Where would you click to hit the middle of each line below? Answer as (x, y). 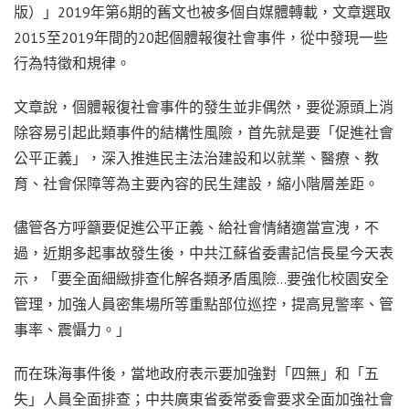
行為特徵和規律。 (72, 63)
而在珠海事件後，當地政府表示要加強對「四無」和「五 (196, 373)
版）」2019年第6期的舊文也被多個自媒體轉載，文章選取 (202, 11)
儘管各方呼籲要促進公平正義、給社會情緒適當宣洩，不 (196, 227)
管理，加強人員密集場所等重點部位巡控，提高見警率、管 (204, 304)
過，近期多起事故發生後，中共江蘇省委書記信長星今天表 (204, 252)
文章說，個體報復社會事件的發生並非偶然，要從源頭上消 (204, 106)
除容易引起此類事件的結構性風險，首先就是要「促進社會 (204, 132)
